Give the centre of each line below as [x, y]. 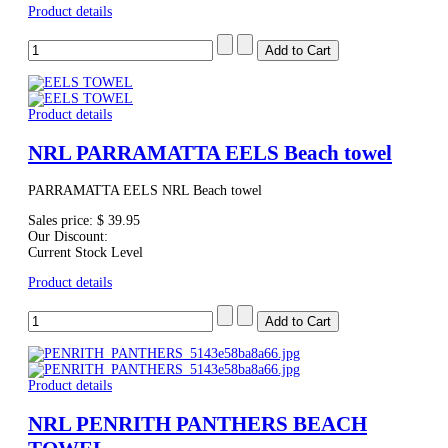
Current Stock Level [85, 253]
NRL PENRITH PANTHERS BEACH [197, 423]
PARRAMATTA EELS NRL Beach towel [145, 191]
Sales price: [62, 221]
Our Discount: [68, 237]
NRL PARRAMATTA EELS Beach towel [210, 152]
